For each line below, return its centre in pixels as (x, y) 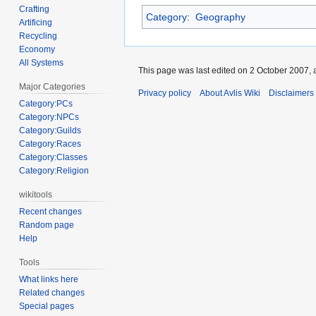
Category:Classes (54, 158)
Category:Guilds (50, 131)
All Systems (42, 63)
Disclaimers (291, 93)
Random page (47, 225)
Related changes (52, 292)
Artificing (36, 23)
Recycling (38, 36)
